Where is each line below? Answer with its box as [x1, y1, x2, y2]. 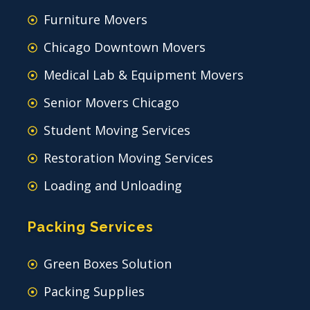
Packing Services [28, 219, 154, 236]
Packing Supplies [43, 283, 145, 300]
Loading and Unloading [43, 177, 182, 194]
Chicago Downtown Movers [43, 39, 206, 56]
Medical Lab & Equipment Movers [43, 66, 244, 84]
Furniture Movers [43, 11, 147, 28]
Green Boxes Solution [43, 255, 172, 273]
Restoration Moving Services [43, 149, 213, 167]
